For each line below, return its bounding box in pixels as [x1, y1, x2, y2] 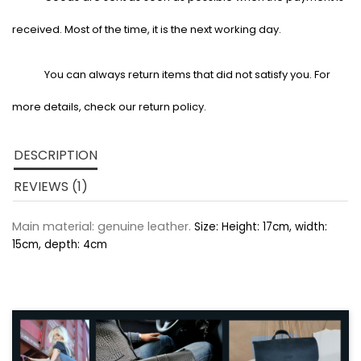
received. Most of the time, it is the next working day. [12, 22, 281, 38]
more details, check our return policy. [12, 99, 206, 115]
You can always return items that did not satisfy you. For [44, 67, 330, 83]
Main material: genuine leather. [12, 218, 191, 235]
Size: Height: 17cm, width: [191, 219, 327, 235]
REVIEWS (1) [14, 177, 88, 197]
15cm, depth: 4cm [12, 237, 107, 253]
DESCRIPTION [14, 146, 98, 165]
